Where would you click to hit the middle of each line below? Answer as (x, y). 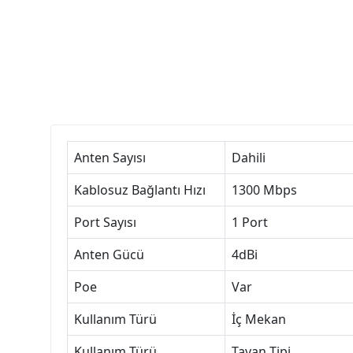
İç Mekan (259, 319)
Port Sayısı (105, 222)
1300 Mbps (264, 190)
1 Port (250, 222)
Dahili (249, 157)
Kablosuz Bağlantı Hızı (140, 190)
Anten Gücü (109, 254)
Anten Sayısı (110, 157)
